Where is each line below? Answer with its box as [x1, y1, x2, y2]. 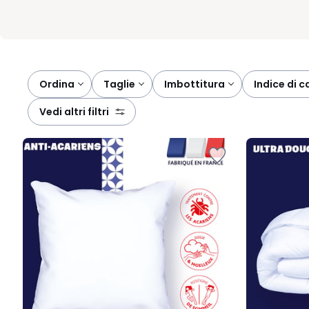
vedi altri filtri [46, 105, 109, 119]
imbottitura [167, 77, 225, 91]
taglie [110, 77, 135, 91]
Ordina [39, 77, 74, 91]
